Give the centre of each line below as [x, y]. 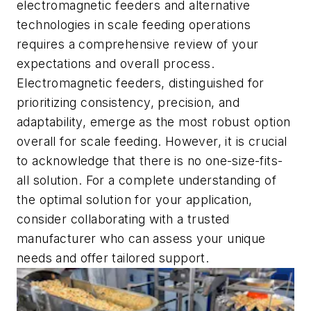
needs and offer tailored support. [113, 258]
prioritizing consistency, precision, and [128, 103]
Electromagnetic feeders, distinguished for [141, 83]
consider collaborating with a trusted [123, 219]
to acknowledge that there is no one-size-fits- [150, 161]
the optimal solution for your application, [135, 200]
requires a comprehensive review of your [138, 44]
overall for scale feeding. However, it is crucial [152, 142]
